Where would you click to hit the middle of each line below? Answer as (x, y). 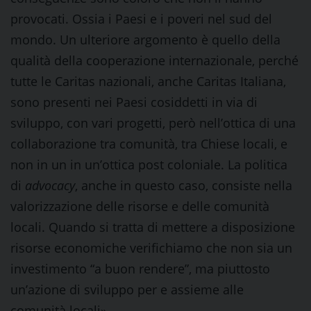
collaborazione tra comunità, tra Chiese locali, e (149, 144)
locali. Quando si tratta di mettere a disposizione (153, 227)
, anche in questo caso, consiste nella (184, 185)
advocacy (50, 185)
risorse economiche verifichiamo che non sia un (151, 248)
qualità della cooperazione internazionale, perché (154, 60)
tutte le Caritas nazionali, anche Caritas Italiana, (148, 81)
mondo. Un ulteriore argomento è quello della (145, 40)
